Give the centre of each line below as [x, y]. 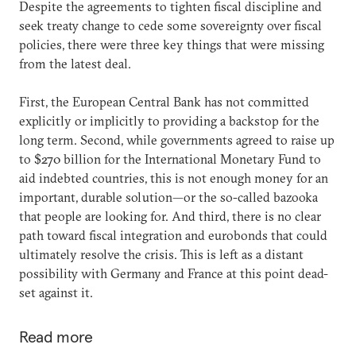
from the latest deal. [75, 64]
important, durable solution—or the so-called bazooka [168, 197]
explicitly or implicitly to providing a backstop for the [169, 121]
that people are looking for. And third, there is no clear [170, 216]
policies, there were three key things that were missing [172, 44]
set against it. [56, 292]
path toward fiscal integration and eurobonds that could [173, 235]
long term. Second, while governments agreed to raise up [177, 140]
